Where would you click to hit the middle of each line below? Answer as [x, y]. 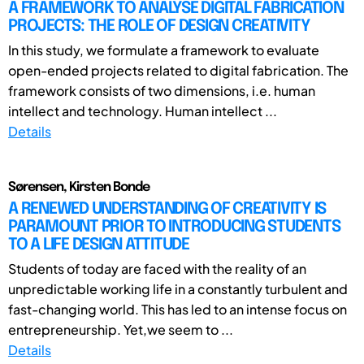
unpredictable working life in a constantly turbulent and [178, 288]
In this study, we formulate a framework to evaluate [164, 50]
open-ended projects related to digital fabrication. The [178, 70]
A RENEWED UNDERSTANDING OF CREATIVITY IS [167, 209]
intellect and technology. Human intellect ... [143, 110]
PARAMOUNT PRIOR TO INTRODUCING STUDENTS [174, 227]
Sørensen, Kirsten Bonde [79, 187]
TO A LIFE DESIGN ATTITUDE [99, 245]
